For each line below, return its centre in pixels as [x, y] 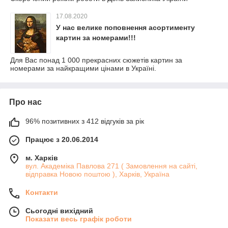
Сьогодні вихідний [59, 211]
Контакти [42, 192]
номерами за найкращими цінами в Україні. [83, 68]
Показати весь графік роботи [79, 219]
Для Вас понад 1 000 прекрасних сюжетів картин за [96, 60]
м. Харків [42, 158]
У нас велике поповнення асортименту [125, 27]
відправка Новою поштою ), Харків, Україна [97, 174]
